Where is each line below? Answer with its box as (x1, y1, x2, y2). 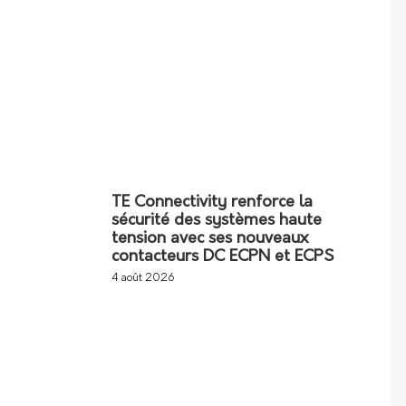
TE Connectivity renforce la (111, 193, 313, 211)
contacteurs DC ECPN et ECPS (111, 247, 333, 266)
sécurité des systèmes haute (111, 211, 322, 229)
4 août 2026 (111, 272, 175, 284)
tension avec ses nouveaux (111, 229, 308, 247)
